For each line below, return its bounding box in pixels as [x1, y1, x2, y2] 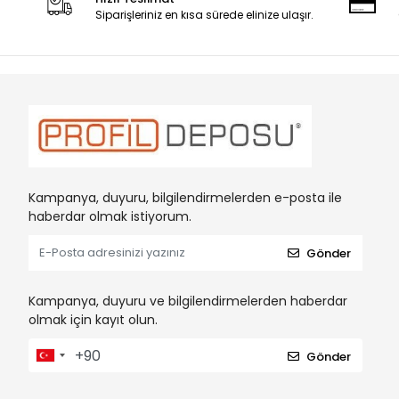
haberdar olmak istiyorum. [28, 208, 191, 226]
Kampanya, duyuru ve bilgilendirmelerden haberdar [28, 292, 347, 311]
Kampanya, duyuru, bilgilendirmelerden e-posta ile [28, 189, 342, 208]
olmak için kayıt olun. [28, 311, 158, 330]
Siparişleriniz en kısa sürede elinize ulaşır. [95, 7, 314, 23]
